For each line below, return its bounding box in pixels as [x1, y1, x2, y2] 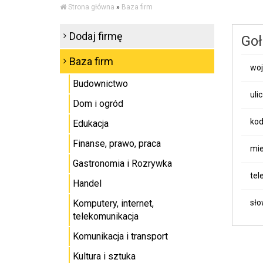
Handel [73, 178, 102, 189]
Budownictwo [73, 78, 128, 89]
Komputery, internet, [73, 198, 154, 209]
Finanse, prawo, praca [73, 138, 161, 149]
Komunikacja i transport [73, 231, 168, 242]
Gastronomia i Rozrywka [73, 158, 172, 169]
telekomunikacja [73, 211, 139, 222]
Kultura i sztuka [73, 251, 136, 262]
